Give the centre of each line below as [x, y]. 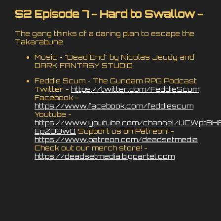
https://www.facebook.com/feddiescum [114, 106]
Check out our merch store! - [91, 147]
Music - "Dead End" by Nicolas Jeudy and [114, 57]
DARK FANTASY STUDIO [84, 65]
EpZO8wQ [55, 131]
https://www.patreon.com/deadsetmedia [116, 139]
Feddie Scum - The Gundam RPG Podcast [116, 80]
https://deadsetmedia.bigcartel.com [105, 156]
